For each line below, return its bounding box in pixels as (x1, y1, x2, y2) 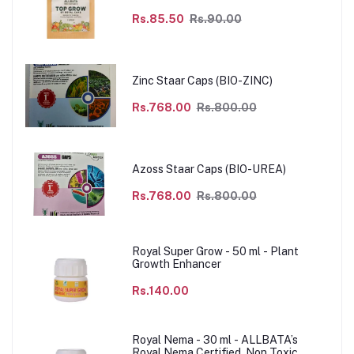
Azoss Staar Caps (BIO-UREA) (131, 163, 286, 176)
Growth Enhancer (131, 258, 221, 271)
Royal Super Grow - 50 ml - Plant (131, 245, 299, 258)
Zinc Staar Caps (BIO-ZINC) (131, 74, 273, 88)
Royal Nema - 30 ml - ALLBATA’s (131, 333, 298, 347)
